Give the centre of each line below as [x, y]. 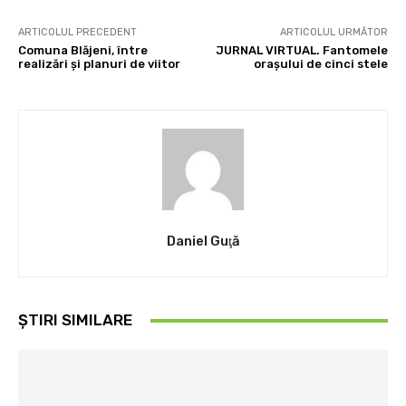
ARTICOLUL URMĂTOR [333, 32]
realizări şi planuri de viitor [99, 64]
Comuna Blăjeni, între [83, 50]
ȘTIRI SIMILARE [75, 320]
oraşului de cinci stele [320, 64]
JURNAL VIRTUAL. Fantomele [301, 50]
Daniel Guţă [203, 241]
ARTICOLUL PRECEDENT [77, 32]
